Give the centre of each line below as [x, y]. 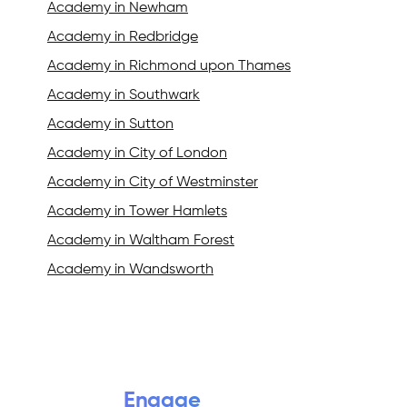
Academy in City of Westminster [153, 183]
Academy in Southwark [124, 96]
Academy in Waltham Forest [141, 241]
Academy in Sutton [110, 125]
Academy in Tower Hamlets [137, 212]
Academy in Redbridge [123, 38]
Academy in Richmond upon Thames [169, 67]
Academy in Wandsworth [130, 270]
